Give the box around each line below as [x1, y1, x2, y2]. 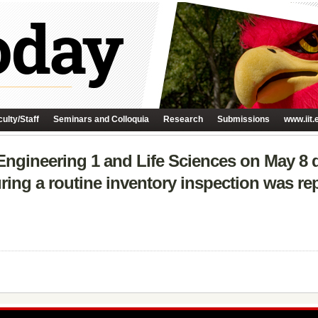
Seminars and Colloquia [53, 114, 149, 124]
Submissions [217, 114, 270, 124]
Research [163, 114, 203, 124]
